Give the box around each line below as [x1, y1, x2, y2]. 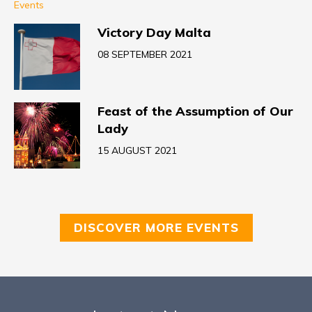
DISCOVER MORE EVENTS [73, 220, 239, 235]
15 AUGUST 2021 [97, 144, 177, 157]
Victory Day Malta [97, 24, 211, 40]
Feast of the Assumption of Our [97, 103, 293, 119]
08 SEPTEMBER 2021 [97, 48, 192, 61]
